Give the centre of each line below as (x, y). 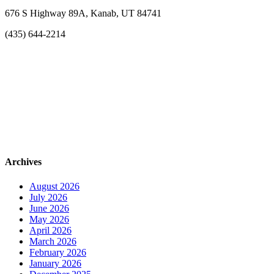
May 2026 (49, 219)
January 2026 (55, 263)
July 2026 (48, 197)
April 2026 (50, 230)
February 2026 (58, 252)
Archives (23, 162)
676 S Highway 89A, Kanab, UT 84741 (83, 13)
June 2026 (49, 208)
